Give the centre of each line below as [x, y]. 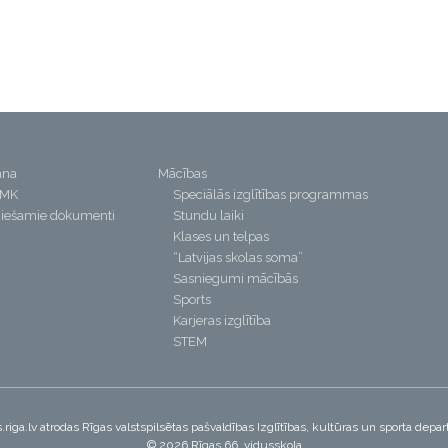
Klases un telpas [220, 236]
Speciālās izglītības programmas [270, 194]
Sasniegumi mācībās [235, 278]
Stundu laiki [208, 215]
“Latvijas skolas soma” [237, 257]
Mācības [182, 173]
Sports [191, 299]
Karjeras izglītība [221, 320]
